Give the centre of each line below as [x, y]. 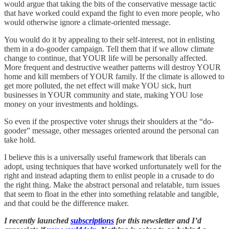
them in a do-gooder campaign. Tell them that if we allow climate [109, 49]
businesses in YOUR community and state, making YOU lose [104, 95]
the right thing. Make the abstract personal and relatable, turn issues [112, 185]
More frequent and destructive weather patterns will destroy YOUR [112, 67]
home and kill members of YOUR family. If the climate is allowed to [114, 76]
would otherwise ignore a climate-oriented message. [87, 22]
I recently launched [37, 220]
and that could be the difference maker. [66, 203]
